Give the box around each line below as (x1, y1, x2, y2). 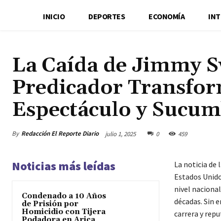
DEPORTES (88, 11, 125, 21)
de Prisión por (22, 199, 78, 209)
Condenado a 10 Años (22, 191, 106, 201)
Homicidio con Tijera (22, 207, 106, 217)
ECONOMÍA (148, 11, 185, 21)
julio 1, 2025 (105, 129, 136, 138)
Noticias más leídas (12, 158, 115, 174)
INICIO (43, 11, 65, 21)
